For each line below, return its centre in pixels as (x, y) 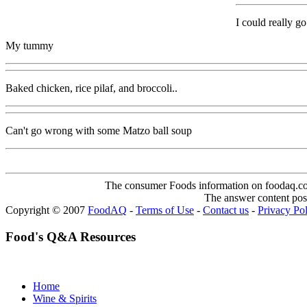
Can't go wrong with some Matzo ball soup (99, 130)
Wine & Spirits (65, 299)
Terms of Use (165, 210)
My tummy (29, 45)
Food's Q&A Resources (71, 236)
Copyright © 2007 (47, 210)
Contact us (226, 210)
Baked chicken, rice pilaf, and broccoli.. (91, 88)
